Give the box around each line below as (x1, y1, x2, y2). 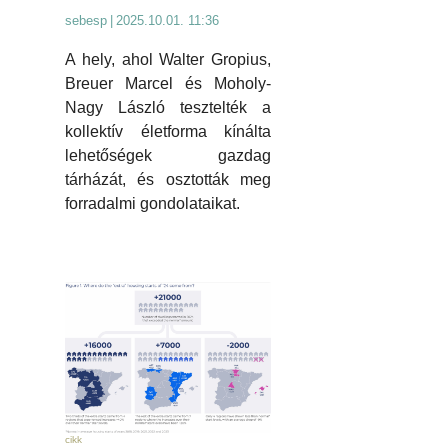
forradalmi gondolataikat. (65, 194, 240, 212)
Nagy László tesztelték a (65, 98, 271, 116)
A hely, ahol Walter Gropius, (65, 50, 271, 68)
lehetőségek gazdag (65, 146, 271, 164)
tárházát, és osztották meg (65, 170, 271, 188)
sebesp (65, 12, 107, 28)
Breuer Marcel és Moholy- (65, 74, 271, 92)
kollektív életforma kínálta (65, 122, 271, 140)
